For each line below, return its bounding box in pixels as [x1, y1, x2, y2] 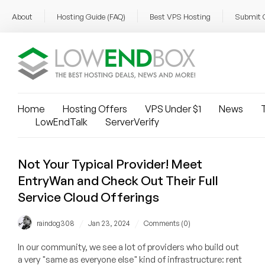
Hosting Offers [63, 103, 127, 115]
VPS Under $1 [145, 103, 201, 115]
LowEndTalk [35, 116, 88, 128]
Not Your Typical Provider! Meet [18, 156, 202, 172]
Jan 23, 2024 [88, 219, 130, 228]
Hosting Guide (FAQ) [57, 12, 125, 21]
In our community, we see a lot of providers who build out [18, 241, 239, 253]
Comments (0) [144, 219, 190, 228]
